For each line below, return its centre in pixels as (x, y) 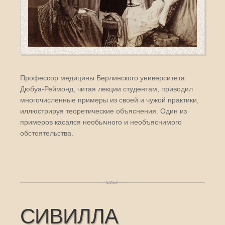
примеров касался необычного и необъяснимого (101, 122)
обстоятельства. (47, 133)
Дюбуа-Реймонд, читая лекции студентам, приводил (106, 89)
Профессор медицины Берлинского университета (102, 78)
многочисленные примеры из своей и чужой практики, (109, 100)
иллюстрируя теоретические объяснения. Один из (103, 111)
